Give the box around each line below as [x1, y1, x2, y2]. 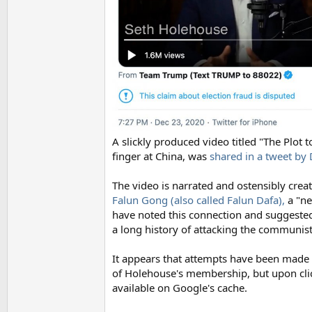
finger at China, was [112, 149, 210, 164]
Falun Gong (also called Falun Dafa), [112, 193, 285, 208]
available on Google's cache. [112, 281, 247, 295]
